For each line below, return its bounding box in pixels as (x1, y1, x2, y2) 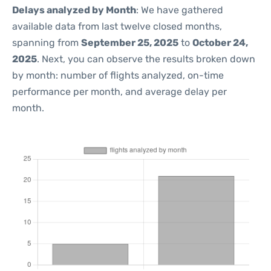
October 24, (192, 37, 248, 48)
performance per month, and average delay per (12, 86, 227, 97)
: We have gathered (136, 4, 223, 16)
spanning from (12, 37, 81, 48)
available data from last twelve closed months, (12, 21, 222, 32)
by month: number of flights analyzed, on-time (12, 70, 224, 81)
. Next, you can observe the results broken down (37, 53, 255, 65)
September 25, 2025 (81, 37, 178, 48)
